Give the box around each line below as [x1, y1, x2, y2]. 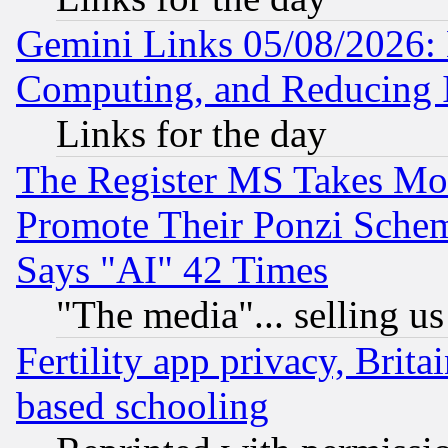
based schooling [16, 384, 269, 428]
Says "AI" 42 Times [16, 248, 328, 292]
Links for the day [56, 112, 327, 156]
